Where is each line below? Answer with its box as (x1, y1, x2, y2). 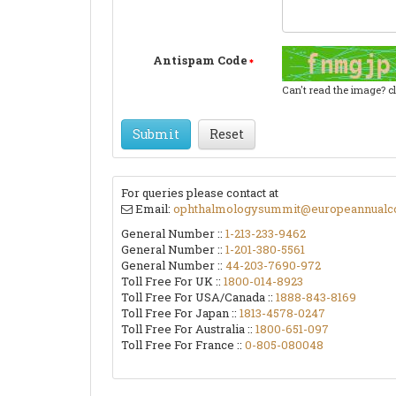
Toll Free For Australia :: (121, 321, 255, 338)
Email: (133, 201, 173, 217)
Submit (133, 126, 179, 143)
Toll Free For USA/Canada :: (121, 289, 276, 306)
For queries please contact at (121, 185, 278, 202)
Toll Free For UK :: (121, 273, 224, 290)
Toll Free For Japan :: (121, 305, 240, 322)
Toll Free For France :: (121, 337, 245, 354)
